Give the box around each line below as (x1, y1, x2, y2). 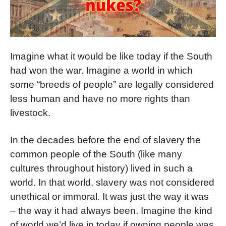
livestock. (10, 107, 50, 119)
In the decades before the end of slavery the (10, 134, 201, 145)
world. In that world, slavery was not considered (10, 177, 214, 188)
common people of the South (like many (10, 148, 182, 159)
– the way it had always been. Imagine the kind (10, 205, 212, 216)
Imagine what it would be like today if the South (10, 51, 212, 62)
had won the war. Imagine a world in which (10, 65, 193, 76)
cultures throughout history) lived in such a (10, 162, 193, 174)
